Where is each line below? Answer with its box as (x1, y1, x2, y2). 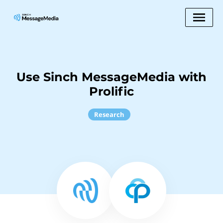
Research (94, 110, 124, 119)
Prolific (89, 84, 134, 99)
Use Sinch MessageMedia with (16, 70, 207, 84)
